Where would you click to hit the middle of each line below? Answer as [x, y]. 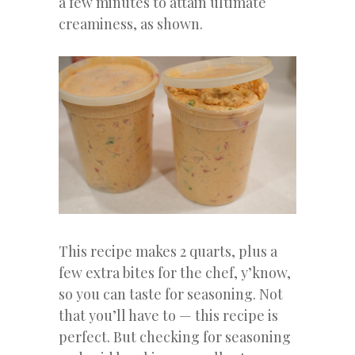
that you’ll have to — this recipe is [168, 316]
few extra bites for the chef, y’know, [175, 273]
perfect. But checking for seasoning [175, 337]
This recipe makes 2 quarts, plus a [168, 252]
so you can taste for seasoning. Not [171, 294]
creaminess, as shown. [131, 23]
